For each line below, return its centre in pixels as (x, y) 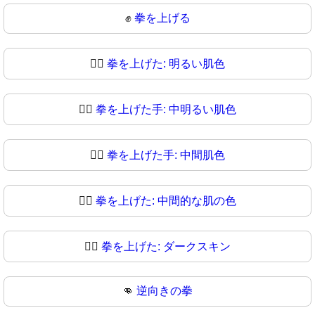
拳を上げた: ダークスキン (166, 247)
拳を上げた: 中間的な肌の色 (166, 201)
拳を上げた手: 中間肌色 (166, 155)
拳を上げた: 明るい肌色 (166, 64)
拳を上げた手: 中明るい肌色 (166, 110)
